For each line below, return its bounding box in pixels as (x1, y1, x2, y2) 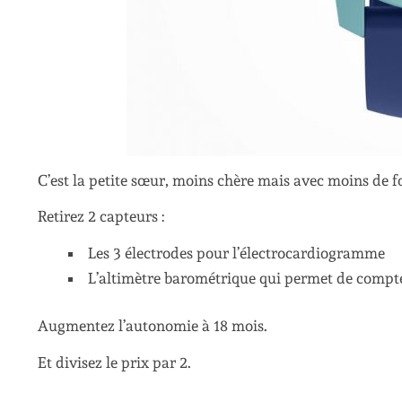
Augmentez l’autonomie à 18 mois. (38, 317, 267, 336)
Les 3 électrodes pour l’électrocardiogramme (88, 243, 386, 262)
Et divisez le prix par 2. (38, 353, 191, 371)
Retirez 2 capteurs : (38, 207, 164, 226)
